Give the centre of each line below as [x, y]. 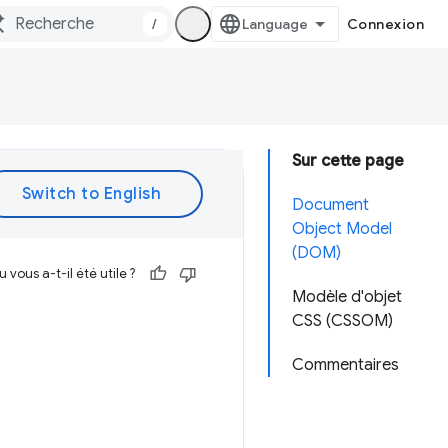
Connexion [385, 24]
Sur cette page [348, 161]
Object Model [342, 229]
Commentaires [345, 365]
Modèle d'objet [347, 297]
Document [330, 205]
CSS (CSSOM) [342, 321]
